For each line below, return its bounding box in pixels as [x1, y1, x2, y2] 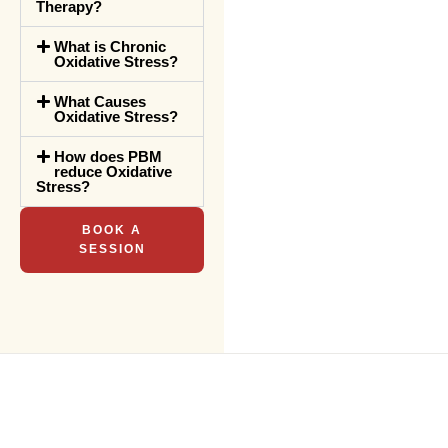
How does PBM [54, 148, 162, 165]
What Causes [54, 93, 146, 110]
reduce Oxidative [54, 163, 172, 180]
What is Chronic [54, 38, 166, 55]
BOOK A [82, 223, 142, 237]
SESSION [78, 242, 146, 256]
